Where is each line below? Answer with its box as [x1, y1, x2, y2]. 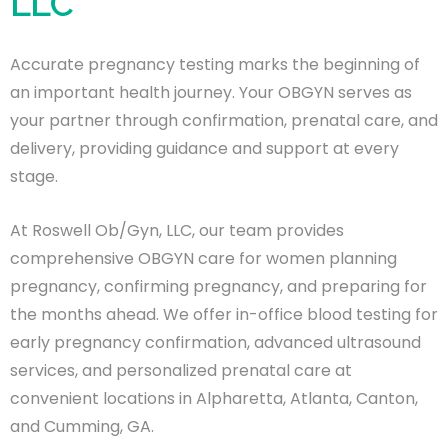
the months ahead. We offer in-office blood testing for [10, 302, 438, 326]
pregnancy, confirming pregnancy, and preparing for [10, 274, 427, 298]
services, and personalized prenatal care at [10, 358, 352, 382]
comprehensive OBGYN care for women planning [10, 246, 397, 270]
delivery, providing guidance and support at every [10, 136, 399, 160]
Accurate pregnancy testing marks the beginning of [10, 52, 420, 76]
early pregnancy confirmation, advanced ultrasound [10, 330, 421, 354]
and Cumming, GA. [10, 414, 154, 438]
